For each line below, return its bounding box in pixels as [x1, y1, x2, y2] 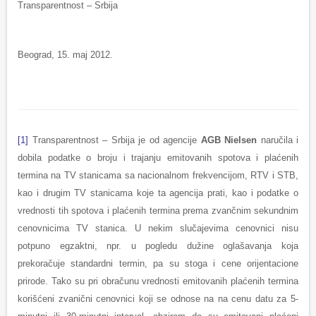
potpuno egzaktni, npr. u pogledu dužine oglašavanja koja [18, 241, 298, 252]
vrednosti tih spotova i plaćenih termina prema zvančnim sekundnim [18, 205, 298, 217]
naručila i [257, 135, 298, 146]
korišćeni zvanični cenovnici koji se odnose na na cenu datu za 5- [18, 293, 298, 305]
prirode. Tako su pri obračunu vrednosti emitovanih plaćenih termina [18, 276, 298, 287]
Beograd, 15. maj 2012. [18, 49, 113, 61]
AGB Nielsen [200, 135, 257, 146]
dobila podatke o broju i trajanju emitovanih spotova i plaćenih [18, 152, 298, 164]
